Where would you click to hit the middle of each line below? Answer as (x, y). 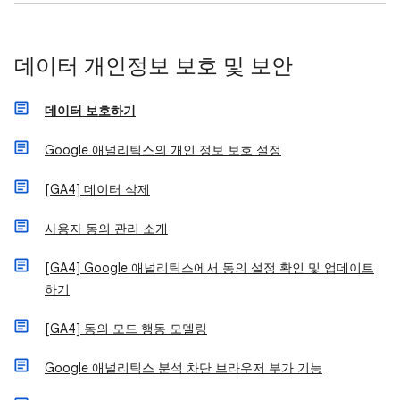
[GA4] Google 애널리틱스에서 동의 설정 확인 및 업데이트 (209, 268)
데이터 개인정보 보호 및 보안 (154, 66)
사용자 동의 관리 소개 (106, 229)
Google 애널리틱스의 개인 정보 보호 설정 (163, 150)
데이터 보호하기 (90, 111)
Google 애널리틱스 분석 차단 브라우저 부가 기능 (183, 368)
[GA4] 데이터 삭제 (97, 189)
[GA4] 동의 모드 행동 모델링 (126, 329)
